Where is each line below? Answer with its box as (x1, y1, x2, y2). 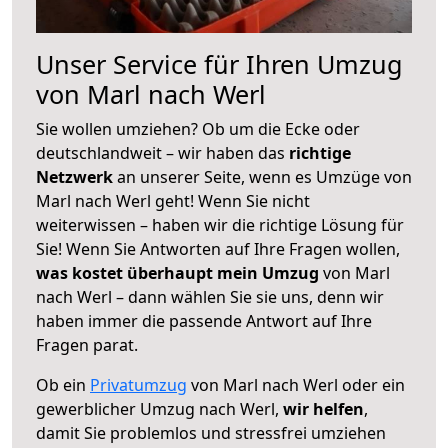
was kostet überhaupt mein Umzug (36, 261, 319, 284)
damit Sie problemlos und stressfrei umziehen (36, 421, 386, 444)
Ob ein (36, 373, 90, 396)
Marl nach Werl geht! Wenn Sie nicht (36, 189, 310, 212)
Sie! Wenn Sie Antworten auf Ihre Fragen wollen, (36, 237, 400, 260)
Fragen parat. (36, 333, 138, 356)
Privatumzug (90, 373, 187, 396)
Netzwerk (36, 165, 117, 188)
